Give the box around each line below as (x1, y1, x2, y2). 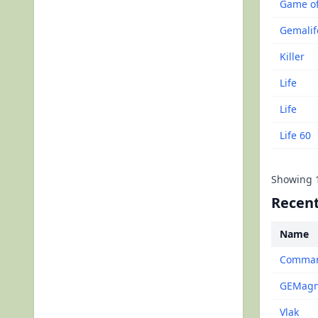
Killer (280, 50, 305, 63)
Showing (271, 172, 315, 186)
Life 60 (280, 128, 311, 142)
